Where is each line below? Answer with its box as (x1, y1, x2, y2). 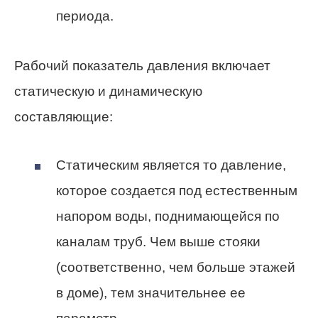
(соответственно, (56, 260, 169, 275)
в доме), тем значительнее (56, 285, 230, 301)
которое (56, 183, 111, 199)
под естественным (175, 183, 297, 199)
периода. (56, 8, 114, 23)
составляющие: (14, 109, 113, 125)
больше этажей (193, 260, 295, 275)
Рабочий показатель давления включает (14, 58, 270, 74)
